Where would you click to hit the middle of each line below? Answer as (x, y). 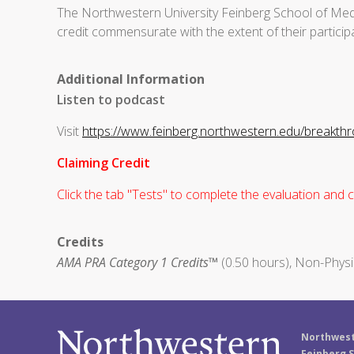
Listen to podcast (111, 100)
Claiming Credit (104, 163)
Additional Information (131, 79)
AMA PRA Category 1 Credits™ (137, 262)
